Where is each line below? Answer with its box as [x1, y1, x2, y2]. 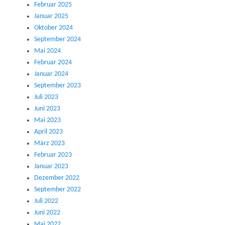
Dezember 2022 [34, 174, 79, 182]
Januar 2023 [34, 163, 68, 171]
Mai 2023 [34, 117, 61, 125]
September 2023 [34, 82, 81, 90]
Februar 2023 [34, 151, 72, 159]
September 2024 [34, 36, 81, 44]
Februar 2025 [34, 1, 72, 9]
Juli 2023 [34, 93, 58, 101]
